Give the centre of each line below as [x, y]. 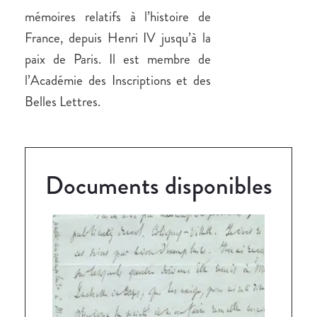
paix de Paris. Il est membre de [118, 59]
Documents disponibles [158, 185]
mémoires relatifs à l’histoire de [118, 17]
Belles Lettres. [63, 102]
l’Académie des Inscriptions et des [118, 81]
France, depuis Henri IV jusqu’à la [118, 38]
